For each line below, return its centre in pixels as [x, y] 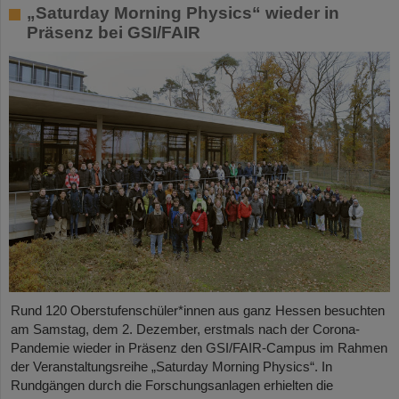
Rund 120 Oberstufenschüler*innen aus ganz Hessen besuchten [198, 310]
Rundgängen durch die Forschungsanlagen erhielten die [172, 385]
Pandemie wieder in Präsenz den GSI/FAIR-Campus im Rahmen [199, 347]
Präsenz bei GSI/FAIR [114, 32]
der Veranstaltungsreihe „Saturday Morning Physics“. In [171, 366]
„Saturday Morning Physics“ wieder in [183, 12]
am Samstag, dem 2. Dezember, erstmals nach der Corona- [185, 329]
